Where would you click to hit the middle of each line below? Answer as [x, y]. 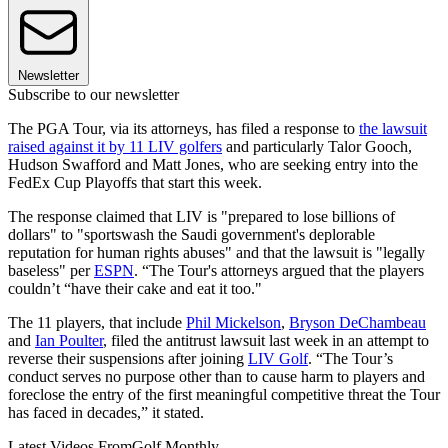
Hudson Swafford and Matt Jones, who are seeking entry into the [213, 165]
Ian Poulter [69, 341]
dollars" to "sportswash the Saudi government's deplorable [191, 235]
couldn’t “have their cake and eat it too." [135, 289]
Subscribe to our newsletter [93, 95]
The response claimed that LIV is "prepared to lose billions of [201, 217]
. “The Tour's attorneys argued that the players [279, 271]
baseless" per [51, 271]
